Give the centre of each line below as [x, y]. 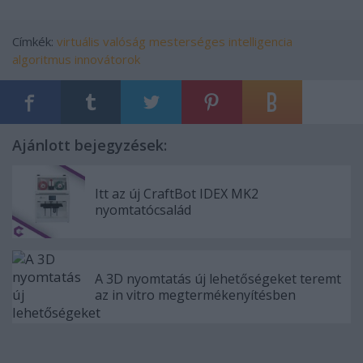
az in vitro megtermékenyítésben [195, 295]
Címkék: [34, 41]
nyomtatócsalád [143, 209]
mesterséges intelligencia [221, 41]
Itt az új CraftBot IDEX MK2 [177, 193]
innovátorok [107, 59]
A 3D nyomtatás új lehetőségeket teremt [218, 278]
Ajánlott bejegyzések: [90, 145]
